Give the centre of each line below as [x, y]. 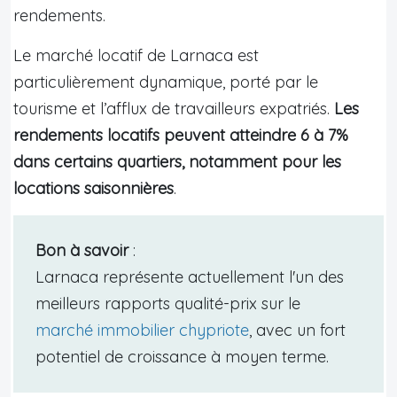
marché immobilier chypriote [142, 330]
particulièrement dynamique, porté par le [166, 82]
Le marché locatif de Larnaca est [136, 55]
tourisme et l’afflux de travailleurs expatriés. [174, 108]
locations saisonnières [93, 188]
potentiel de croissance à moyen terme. [182, 356]
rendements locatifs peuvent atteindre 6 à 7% [181, 135]
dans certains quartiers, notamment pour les [177, 161]
